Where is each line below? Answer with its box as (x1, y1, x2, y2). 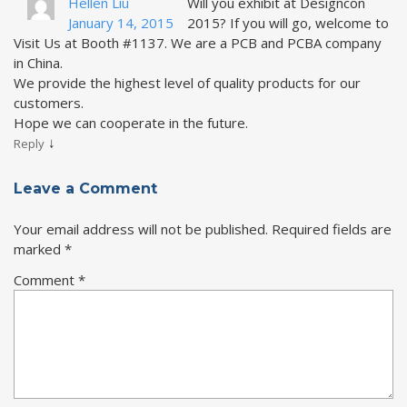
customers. (14, 94, 84, 112)
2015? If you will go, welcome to (187, 14, 389, 32)
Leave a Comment (14, 180, 157, 197)
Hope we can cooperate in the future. (14, 114, 248, 132)
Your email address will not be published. (14, 220, 268, 238)
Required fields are (272, 220, 392, 238)
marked (14, 240, 65, 258)
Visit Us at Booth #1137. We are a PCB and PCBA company (14, 34, 382, 52)
